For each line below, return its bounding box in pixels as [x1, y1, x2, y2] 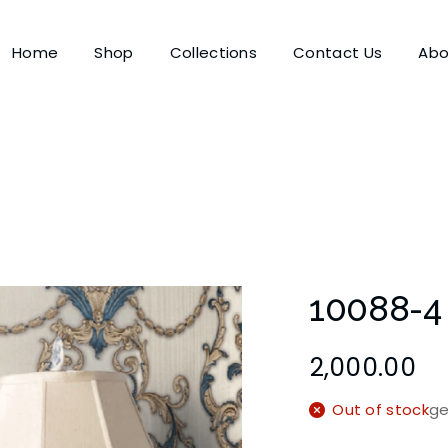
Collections [169, 41, 258, 63]
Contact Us [293, 41, 383, 63]
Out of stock [332, 398, 430, 420]
